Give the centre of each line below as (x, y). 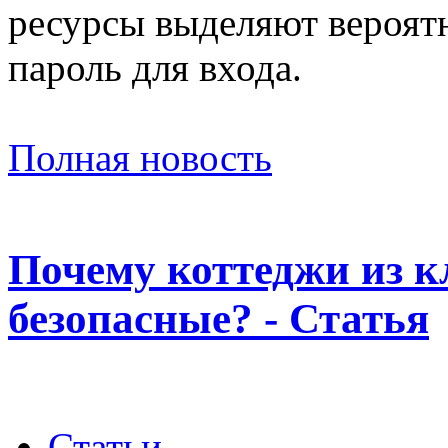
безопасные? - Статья (218, 319)
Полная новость (140, 158)
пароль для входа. (155, 68)
